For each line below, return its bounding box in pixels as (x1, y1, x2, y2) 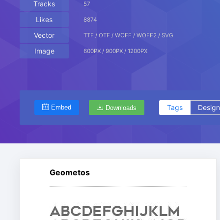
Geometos (49, 167, 90, 177)
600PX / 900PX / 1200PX (83, 48, 147, 55)
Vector (34, 31, 55, 39)
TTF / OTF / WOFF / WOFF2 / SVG (83, 32, 173, 39)
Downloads (106, 104, 137, 111)
